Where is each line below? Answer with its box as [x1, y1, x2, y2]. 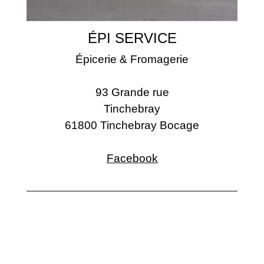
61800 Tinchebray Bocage [65, 118, 199, 131]
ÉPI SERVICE [87, 29, 177, 46]
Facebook [106, 151, 158, 164]
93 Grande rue [95, 85, 169, 98]
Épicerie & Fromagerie [75, 52, 189, 65]
